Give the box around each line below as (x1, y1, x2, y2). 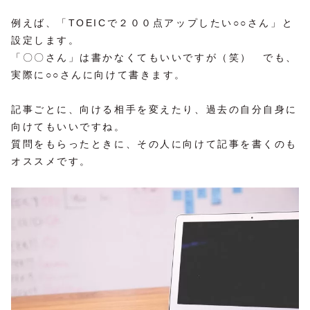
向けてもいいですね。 (11, 120, 126, 132)
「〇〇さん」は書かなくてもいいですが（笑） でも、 (11, 51, 298, 63)
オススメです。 (11, 155, 91, 167)
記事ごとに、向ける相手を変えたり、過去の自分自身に (11, 103, 298, 115)
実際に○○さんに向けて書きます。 (11, 69, 186, 80)
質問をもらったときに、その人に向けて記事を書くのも (11, 138, 298, 149)
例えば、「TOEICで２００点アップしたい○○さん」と (11, 17, 294, 28)
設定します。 (11, 34, 80, 46)
